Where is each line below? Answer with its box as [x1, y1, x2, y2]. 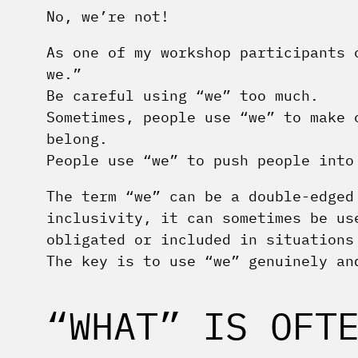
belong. [46, 129, 108, 149]
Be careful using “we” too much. [46, 86, 319, 105]
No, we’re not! [46, 7, 169, 26]
